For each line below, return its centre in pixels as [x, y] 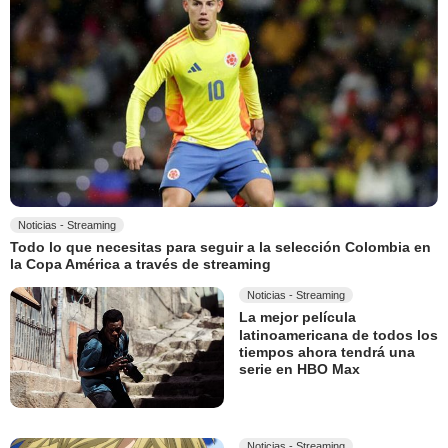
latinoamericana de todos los [338, 335]
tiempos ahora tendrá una [327, 352]
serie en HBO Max [299, 369]
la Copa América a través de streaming [140, 264]
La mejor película [297, 317]
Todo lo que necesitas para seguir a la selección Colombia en [220, 247]
